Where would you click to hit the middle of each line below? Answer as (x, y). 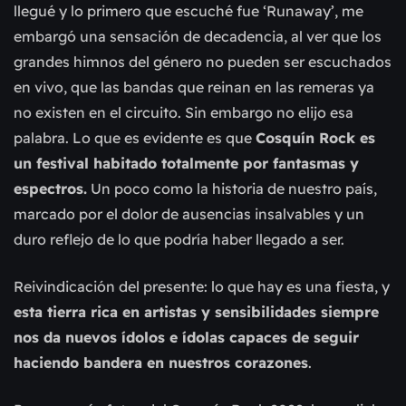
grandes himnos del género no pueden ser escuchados (203, 62)
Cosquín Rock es (315, 138)
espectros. (50, 189)
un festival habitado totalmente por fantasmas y (186, 164)
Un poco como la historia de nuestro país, (232, 189)
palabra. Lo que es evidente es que (135, 138)
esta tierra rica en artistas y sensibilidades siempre (196, 312)
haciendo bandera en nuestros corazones (161, 363)
